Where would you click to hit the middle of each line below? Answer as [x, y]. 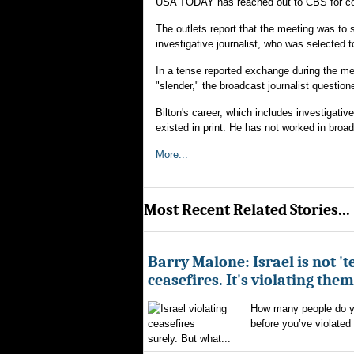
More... [172, 154]
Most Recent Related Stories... [247, 209]
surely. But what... [189, 339]
